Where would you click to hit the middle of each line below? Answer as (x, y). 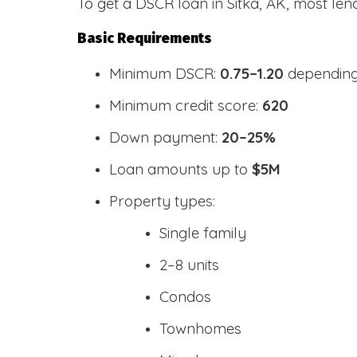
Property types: (162, 201)
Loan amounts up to (180, 169)
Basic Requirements (145, 39)
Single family (202, 233)
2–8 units (189, 265)
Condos (185, 296)
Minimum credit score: (186, 105)
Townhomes (200, 328)
